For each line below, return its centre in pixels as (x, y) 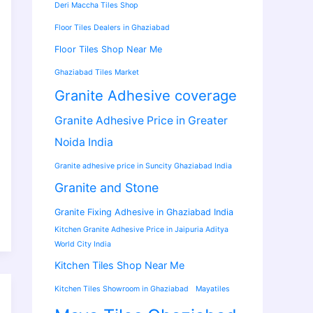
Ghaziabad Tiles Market (97, 73)
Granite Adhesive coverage (146, 96)
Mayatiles (213, 289)
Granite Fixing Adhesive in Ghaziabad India (144, 212)
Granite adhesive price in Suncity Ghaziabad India (143, 166)
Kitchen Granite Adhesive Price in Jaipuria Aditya (141, 230)
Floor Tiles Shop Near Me (108, 50)
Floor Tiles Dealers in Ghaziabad (112, 28)
